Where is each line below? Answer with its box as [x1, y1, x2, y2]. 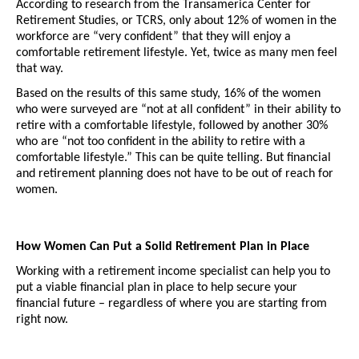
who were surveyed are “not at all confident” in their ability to [16, 103, 341, 117]
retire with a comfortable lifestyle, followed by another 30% [16, 119, 328, 133]
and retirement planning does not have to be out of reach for [16, 167, 333, 181]
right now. [16, 313, 68, 327]
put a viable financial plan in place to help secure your [16, 281, 297, 295]
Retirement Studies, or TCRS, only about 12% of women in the [16, 14, 337, 28]
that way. [16, 63, 67, 76]
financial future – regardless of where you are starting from [16, 297, 327, 311]
